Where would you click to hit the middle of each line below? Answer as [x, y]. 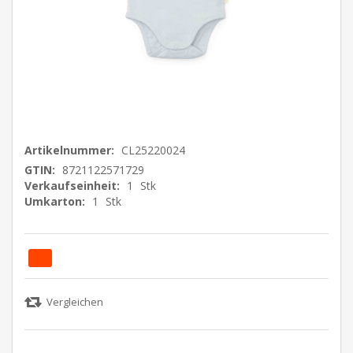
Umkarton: [55, 201]
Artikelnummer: [69, 150]
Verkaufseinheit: [72, 186]
